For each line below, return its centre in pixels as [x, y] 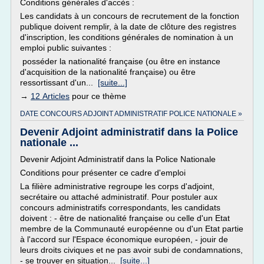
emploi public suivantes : [66, 48]
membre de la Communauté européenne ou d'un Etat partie [132, 229]
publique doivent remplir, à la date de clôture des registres [128, 27]
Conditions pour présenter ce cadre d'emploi [103, 173]
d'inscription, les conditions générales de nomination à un [127, 37]
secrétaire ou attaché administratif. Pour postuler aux [119, 197]
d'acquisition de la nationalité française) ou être [108, 72]
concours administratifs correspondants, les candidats [120, 207]
